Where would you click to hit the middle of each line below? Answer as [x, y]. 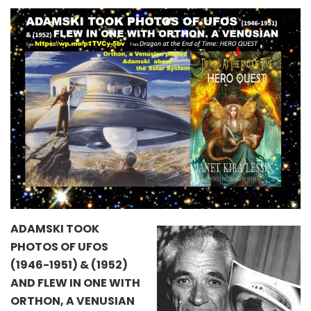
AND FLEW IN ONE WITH [75, 283]
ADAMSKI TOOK [55, 229]
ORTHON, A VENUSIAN [73, 301]
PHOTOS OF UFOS [59, 247]
